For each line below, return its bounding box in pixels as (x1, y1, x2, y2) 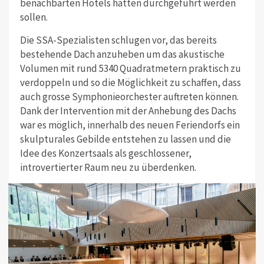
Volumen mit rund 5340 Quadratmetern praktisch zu (19, 61, 241, 75)
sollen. (19, 10, 48, 24)
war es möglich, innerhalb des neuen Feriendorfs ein (19, 118, 240, 131)
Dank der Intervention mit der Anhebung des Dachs (19, 104, 236, 117)
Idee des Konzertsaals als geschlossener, (19, 146, 192, 160)
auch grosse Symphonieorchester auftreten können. (19, 90, 239, 103)
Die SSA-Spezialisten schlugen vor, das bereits (19, 33, 217, 47)
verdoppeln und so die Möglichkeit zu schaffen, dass (19, 75, 241, 89)
